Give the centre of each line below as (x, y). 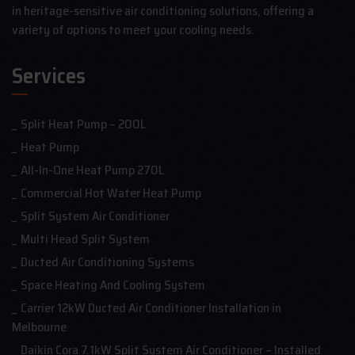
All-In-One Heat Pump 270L (92, 170)
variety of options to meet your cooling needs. (133, 29)
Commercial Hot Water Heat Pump (111, 193)
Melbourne (39, 326)
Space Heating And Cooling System (113, 284)
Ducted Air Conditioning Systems (107, 261)
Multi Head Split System (85, 239)
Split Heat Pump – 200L (83, 124)
